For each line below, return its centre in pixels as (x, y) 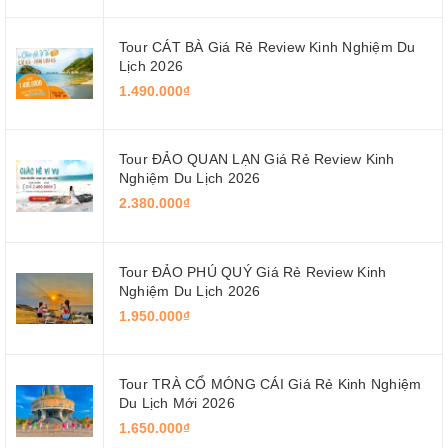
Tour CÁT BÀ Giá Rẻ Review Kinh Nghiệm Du (267, 46)
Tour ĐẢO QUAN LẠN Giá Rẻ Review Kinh (257, 159)
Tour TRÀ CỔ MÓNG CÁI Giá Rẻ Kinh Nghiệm (270, 384)
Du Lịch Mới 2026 (177, 403)
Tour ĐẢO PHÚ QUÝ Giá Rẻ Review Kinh (253, 271)
